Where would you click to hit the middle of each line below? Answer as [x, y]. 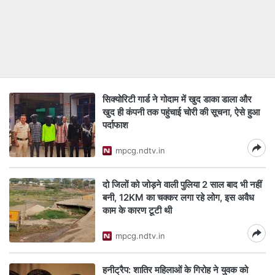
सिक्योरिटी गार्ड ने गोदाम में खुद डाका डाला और [177, 99]
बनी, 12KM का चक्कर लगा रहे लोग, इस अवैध [178, 197]
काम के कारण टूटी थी [138, 210]
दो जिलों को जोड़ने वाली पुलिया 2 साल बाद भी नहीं [182, 184]
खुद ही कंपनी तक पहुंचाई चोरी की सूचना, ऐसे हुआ [181, 112]
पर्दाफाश [115, 125]
